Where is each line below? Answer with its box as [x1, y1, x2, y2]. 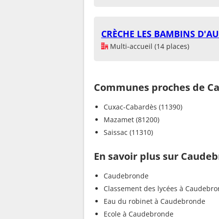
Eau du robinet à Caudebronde [104, 196, 205, 206]
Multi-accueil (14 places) [108, 41, 189, 51]
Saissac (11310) [104, 127, 153, 137]
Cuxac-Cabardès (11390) [104, 102, 182, 111]
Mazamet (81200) [104, 114, 159, 124]
